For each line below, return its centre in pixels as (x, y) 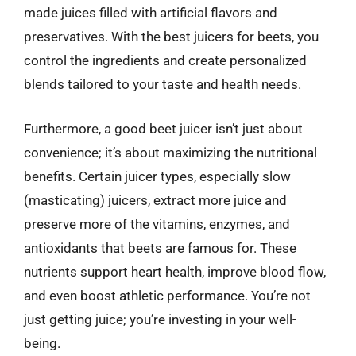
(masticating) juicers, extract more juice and (155, 200)
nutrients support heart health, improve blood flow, (175, 271)
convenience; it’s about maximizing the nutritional (170, 152)
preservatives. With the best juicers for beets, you (171, 37)
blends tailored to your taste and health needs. (163, 84)
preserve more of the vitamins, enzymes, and (157, 224)
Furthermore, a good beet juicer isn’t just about (163, 128)
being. (42, 343)
